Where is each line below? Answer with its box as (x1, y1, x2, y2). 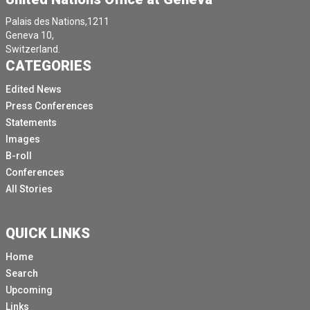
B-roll (6, 150, 32, 162)
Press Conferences (6, 100, 93, 112)
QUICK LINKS (6, 225, 90, 242)
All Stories (6, 183, 53, 195)
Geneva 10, (6, 30, 54, 42)
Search (6, 268, 38, 280)
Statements (6, 117, 57, 129)
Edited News (6, 84, 62, 95)
